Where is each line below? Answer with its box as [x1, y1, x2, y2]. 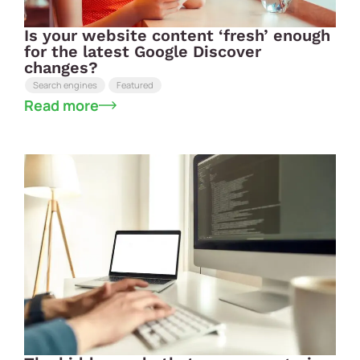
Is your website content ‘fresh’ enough [24, 25, 330, 45]
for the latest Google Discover [24, 41, 261, 61]
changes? [24, 57, 98, 77]
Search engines [33, 78, 97, 91]
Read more [24, 95, 99, 115]
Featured [117, 78, 153, 91]
